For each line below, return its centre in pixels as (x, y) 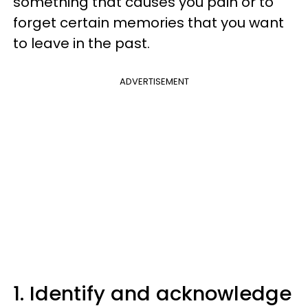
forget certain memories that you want (148, 22)
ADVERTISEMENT (154, 81)
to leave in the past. (81, 43)
